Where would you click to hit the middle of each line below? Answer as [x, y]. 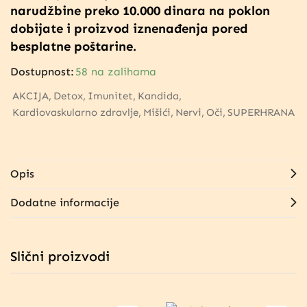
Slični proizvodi [60, 256]
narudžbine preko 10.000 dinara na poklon [140, 10]
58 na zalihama [116, 71]
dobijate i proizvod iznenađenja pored [129, 28]
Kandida [158, 96]
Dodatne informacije [65, 202]
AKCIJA [30, 96]
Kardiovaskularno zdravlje [75, 112]
